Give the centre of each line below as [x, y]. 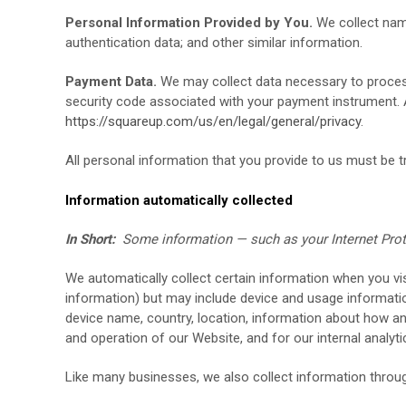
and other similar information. [275, 43]
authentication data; [126, 43]
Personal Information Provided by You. [189, 23]
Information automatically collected [179, 200]
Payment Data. [111, 82]
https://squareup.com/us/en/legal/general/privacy [213, 121]
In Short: [92, 239]
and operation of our [129, 338]
